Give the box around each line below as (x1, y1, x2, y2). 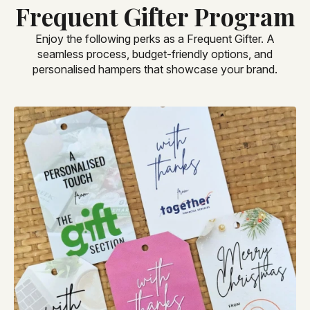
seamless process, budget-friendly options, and (37, 47, 273, 62)
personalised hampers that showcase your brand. (33, 62, 277, 77)
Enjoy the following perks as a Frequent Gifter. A (35, 32, 275, 46)
